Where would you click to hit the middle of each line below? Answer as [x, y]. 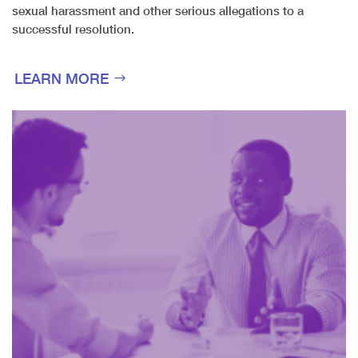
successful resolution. [73, 29]
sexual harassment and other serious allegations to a [158, 11]
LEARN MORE [62, 78]
